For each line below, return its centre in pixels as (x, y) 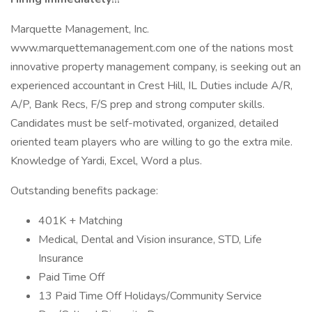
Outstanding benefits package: (84, 191)
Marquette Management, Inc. (80, 29)
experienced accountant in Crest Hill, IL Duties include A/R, (151, 86)
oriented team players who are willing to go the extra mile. (151, 142)
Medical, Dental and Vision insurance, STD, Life (150, 240)
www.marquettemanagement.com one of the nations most (152, 48)
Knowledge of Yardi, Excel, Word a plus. (106, 161)
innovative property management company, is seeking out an (156, 67)
